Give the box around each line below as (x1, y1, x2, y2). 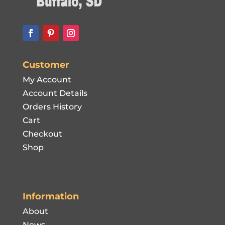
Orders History (22, 102, 82, 112)
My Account (22, 75, 71, 85)
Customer (22, 59, 69, 71)
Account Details (22, 88, 87, 98)
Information (22, 191, 79, 202)
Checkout (22, 129, 62, 139)
